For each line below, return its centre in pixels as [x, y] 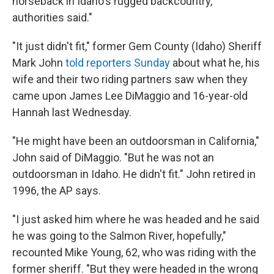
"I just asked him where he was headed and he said [136, 219]
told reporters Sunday [118, 62]
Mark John [39, 62]
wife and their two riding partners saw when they [130, 79]
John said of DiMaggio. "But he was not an [113, 157]
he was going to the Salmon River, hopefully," [119, 235]
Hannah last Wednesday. [72, 112]
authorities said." [52, 17]
